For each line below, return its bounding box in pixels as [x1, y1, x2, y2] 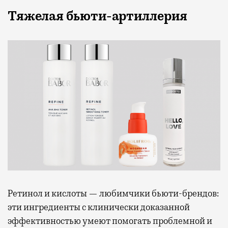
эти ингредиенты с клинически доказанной [8, 201, 190, 213]
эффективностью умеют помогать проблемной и [8, 215, 212, 226]
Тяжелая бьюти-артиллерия [8, 8, 187, 24]
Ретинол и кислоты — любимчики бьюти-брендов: [8, 187, 219, 199]
